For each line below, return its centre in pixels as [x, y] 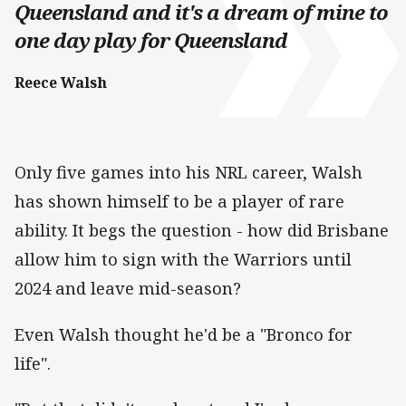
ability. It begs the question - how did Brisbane [202, 231]
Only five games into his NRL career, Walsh [188, 173]
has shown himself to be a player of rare [179, 202]
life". [33, 363]
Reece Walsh [61, 83]
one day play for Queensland [151, 41]
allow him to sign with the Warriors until [183, 260]
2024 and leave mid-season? [128, 289]
